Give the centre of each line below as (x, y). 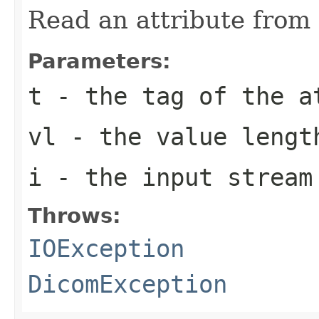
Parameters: (99, 61)
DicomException (127, 284)
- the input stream (177, 177)
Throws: (74, 215)
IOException (106, 248)
